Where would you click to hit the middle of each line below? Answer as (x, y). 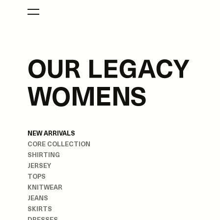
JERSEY (39, 165)
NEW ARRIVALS (51, 133)
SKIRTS (40, 209)
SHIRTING (44, 155)
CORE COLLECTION (59, 144)
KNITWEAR (45, 187)
